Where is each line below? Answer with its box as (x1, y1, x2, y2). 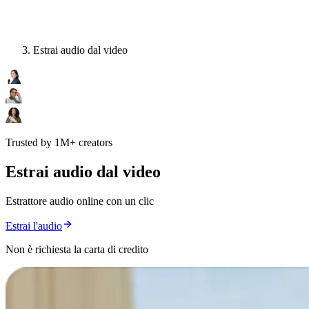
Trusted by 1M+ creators (6, 137, 112, 149)
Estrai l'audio (6, 220, 62, 232)
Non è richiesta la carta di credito (6, 243, 148, 256)
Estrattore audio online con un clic (6, 195, 154, 208)
